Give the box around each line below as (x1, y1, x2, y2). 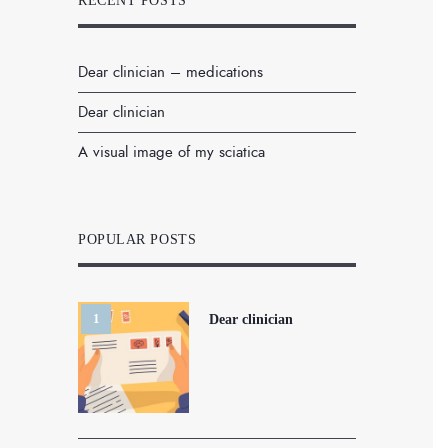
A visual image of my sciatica (78, 141, 265, 163)
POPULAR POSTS (78, 232, 197, 247)
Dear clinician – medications (78, 61, 263, 83)
